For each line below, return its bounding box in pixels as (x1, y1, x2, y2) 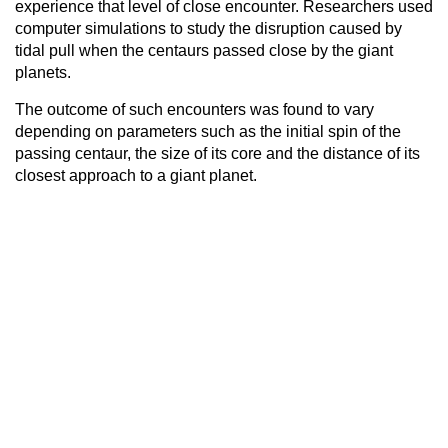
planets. (15, 63, 71, 81)
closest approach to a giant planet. (15, 166, 257, 184)
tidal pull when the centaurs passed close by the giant (15, 41, 393, 59)
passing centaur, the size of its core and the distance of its (15, 144, 420, 162)
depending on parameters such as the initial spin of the (15, 122, 401, 140)
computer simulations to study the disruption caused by (15, 19, 402, 37)
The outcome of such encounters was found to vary (15, 100, 374, 118)
